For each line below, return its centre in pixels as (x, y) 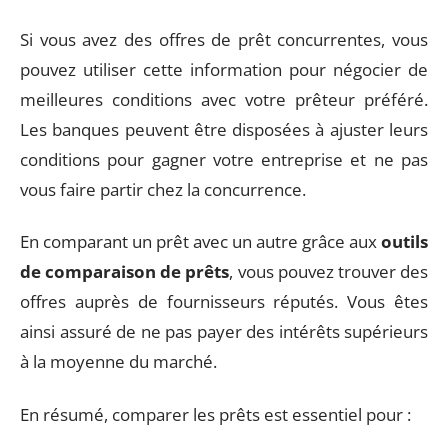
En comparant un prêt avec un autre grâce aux (200, 241)
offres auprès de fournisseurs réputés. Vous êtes (224, 301)
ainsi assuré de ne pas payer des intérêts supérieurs (224, 331)
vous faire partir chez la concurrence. (163, 189)
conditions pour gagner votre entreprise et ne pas (224, 159)
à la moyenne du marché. (118, 361)
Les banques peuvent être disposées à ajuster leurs (224, 129)
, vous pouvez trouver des (329, 271)
